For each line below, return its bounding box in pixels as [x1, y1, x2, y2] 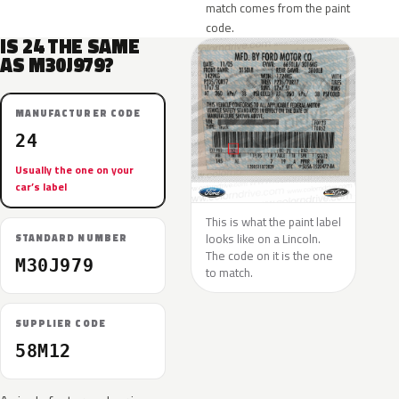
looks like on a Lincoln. [206, 230, 321, 248]
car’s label [15, 178, 67, 195]
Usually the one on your [15, 161, 134, 178]
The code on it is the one [206, 247, 333, 265]
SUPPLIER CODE [15, 316, 106, 330]
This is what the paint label [206, 213, 341, 231]
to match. [206, 264, 253, 281]
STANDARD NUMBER [15, 231, 127, 245]
